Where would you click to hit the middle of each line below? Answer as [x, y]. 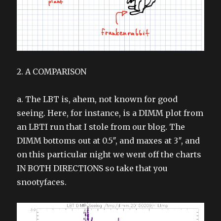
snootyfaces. [42, 182]
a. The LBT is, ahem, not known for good [97, 99]
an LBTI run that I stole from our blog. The [101, 127]
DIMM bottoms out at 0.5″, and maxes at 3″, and [109, 140]
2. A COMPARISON [52, 71]
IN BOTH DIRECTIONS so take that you [92, 168]
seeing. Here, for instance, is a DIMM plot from [110, 113]
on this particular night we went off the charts [109, 154]
